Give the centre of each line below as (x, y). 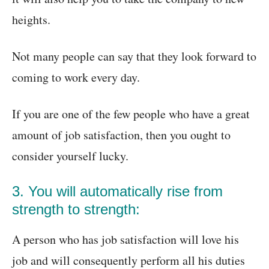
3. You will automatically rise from (117, 192)
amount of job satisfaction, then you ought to (121, 135)
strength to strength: (76, 210)
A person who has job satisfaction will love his (125, 240)
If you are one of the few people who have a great (131, 114)
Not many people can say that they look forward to (134, 56)
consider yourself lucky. (70, 156)
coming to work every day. (76, 77)
